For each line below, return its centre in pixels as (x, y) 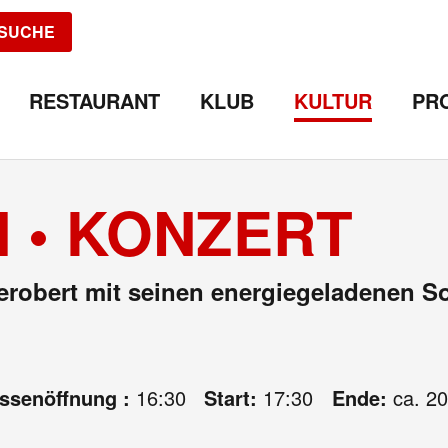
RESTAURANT (94, 100)
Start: (233, 397)
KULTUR (333, 100)
